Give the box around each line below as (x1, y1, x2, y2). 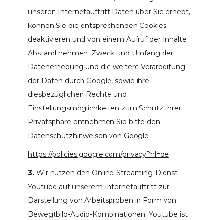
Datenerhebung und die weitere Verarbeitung (27, 62, 185, 71)
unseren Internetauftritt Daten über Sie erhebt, (27, 7, 190, 16)
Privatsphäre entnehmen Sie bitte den (27, 117, 160, 126)
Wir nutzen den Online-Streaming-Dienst (34, 168, 178, 177)
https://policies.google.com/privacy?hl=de (27, 149, 169, 159)
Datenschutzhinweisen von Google (27, 131, 149, 140)
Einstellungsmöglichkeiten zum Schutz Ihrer (27, 103, 181, 112)
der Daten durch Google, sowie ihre (27, 76, 149, 85)
